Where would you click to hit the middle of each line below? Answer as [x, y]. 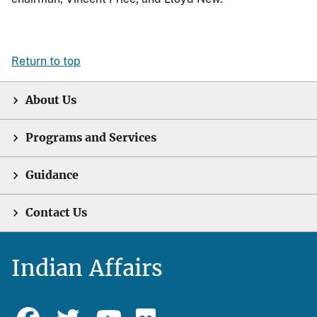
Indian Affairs [87, 268]
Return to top [46, 61]
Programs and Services [91, 138]
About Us [51, 100]
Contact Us [56, 213]
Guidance [52, 175]
